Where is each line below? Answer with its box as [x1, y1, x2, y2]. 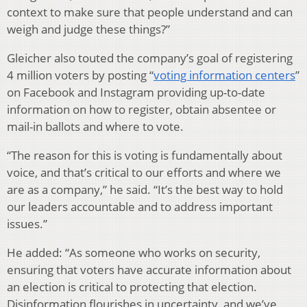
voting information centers [153, 67, 295, 84]
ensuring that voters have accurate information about [7, 262, 291, 278]
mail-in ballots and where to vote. [7, 119, 184, 135]
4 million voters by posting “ [7, 67, 153, 84]
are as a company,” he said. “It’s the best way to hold [7, 182, 283, 198]
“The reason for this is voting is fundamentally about [7, 147, 282, 164]
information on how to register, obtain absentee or [7, 101, 276, 118]
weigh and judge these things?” [7, 21, 170, 38]
